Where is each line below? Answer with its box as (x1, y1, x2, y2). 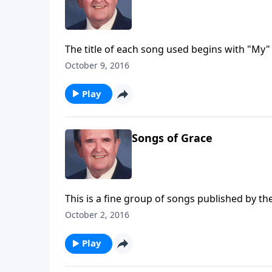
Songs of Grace (132, 130, 212, 145)
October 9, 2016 (65, 59, 129, 71)
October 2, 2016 (65, 209, 129, 221)
